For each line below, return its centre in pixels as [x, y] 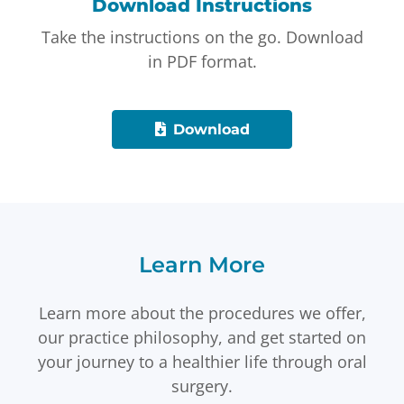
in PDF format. [202, 61]
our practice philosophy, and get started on [202, 337]
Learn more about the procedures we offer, [202, 312]
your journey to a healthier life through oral [202, 361]
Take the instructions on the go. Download [202, 37]
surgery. [202, 386]
